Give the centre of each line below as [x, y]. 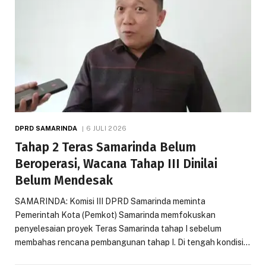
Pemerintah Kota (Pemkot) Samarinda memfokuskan [115, 215]
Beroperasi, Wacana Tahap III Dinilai [116, 164]
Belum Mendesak [64, 181]
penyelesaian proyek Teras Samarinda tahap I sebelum [118, 229]
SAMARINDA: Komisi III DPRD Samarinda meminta [110, 202]
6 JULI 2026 [106, 129]
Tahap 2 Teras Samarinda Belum [105, 148]
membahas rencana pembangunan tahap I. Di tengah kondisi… [132, 243]
